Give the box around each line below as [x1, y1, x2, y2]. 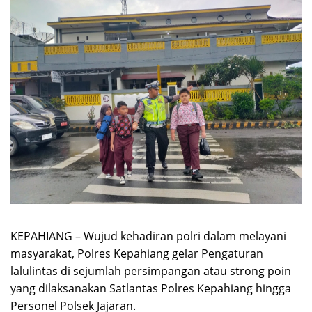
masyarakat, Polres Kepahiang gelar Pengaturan [10, 245, 263, 261]
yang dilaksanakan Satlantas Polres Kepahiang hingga [10, 280, 291, 296]
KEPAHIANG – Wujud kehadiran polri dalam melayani [10, 228, 286, 244]
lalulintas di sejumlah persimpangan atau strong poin [10, 263, 291, 279]
